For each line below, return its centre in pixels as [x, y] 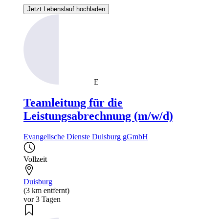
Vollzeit [35, 159]
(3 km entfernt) [46, 191]
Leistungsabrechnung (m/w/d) [98, 116]
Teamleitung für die [73, 103]
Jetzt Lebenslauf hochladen [66, 9]
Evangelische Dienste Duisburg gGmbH [86, 137]
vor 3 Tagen [42, 199]
